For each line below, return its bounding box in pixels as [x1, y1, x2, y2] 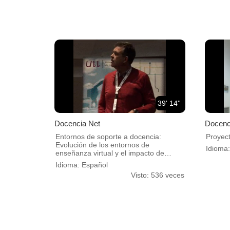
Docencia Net [54, 119, 100, 128]
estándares [55, 157, 92, 165]
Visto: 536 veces [130, 170, 184, 179]
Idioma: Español [55, 160, 108, 169]
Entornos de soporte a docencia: [55, 132, 161, 141]
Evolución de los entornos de [55, 140, 149, 149]
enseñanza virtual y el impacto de [55, 148, 164, 157]
